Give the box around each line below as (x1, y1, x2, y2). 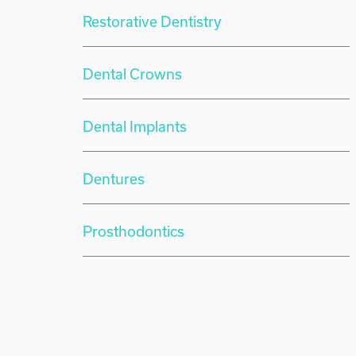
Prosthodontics (83, 222, 185, 240)
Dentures (83, 170, 145, 188)
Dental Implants (83, 118, 188, 135)
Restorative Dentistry (83, 13, 222, 30)
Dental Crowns (83, 65, 183, 83)
